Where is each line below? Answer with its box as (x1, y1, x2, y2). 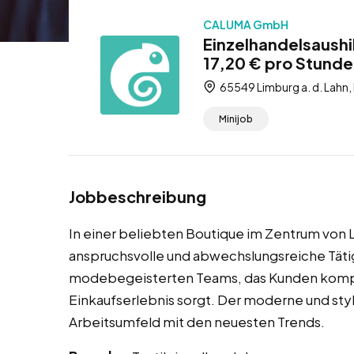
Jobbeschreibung (69, 186, 206, 207)
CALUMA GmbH (203, 17, 288, 32)
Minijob (219, 113, 253, 126)
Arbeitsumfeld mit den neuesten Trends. (69, 313, 325, 331)
